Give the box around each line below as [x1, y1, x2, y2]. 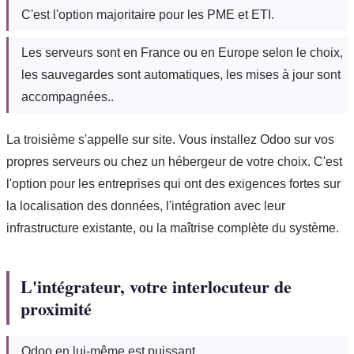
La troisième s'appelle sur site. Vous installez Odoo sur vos [6, 133, 334, 147]
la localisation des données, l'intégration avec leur [6, 199, 285, 213]
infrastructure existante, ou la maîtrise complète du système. [6, 221, 339, 235]
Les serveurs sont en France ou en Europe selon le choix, [21, 46, 343, 60]
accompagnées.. [21, 90, 114, 104]
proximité [21, 296, 92, 322]
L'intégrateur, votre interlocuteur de [21, 273, 292, 300]
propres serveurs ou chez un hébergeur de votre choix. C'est [6, 155, 342, 169]
